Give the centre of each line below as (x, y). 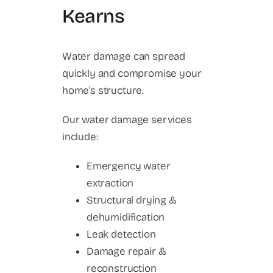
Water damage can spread (124, 56)
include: (80, 136)
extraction (110, 183)
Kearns (94, 16)
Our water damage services (127, 119)
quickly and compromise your (132, 73)
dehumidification (126, 217)
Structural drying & (132, 200)
